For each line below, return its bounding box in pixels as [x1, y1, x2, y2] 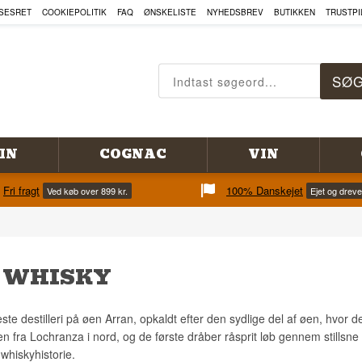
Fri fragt [3, 183, 40, 199]
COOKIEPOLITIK [41, 6, 107, 18]
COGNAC [99, 145, 167, 164]
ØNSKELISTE [143, 6, 196, 18]
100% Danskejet [226, 183, 303, 199]
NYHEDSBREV [206, 6, 263, 18]
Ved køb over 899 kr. [47, 183, 128, 197]
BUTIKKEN [273, 6, 315, 18]
